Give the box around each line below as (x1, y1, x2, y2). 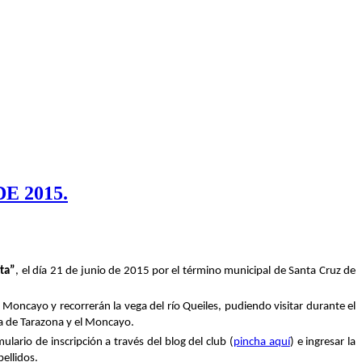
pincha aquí (234, 336, 290, 349)
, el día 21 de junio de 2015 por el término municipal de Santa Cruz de (15, 265, 356, 278)
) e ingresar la (289, 336, 356, 349)
